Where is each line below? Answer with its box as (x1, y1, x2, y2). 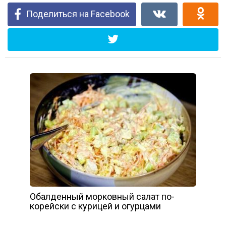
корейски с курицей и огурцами (30, 200, 161, 211)
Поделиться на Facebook (26, 8, 130, 19)
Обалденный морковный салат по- (30, 191, 175, 202)
